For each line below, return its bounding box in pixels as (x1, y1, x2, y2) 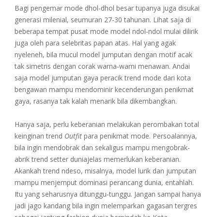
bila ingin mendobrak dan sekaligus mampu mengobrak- (15, 142, 190, 152)
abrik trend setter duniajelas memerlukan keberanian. (15, 154, 181, 164)
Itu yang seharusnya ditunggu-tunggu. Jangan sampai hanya (15, 189, 201, 199)
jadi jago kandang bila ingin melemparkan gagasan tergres (15, 201, 197, 210)
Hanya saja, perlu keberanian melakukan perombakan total (15, 119, 199, 129)
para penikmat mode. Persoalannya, (84, 131, 197, 140)
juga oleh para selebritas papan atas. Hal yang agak (15, 38, 176, 47)
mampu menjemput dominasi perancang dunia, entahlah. (15, 177, 194, 187)
